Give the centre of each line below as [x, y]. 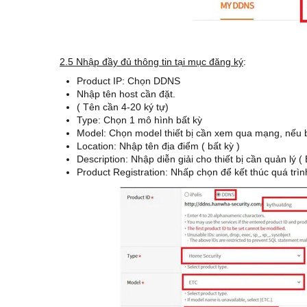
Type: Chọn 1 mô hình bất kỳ [139, 120]
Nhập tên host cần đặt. [126, 94]
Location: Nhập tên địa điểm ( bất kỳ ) [158, 146]
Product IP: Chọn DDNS [128, 81]
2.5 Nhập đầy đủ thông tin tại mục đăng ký [151, 62]
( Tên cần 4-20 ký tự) [123, 107]
